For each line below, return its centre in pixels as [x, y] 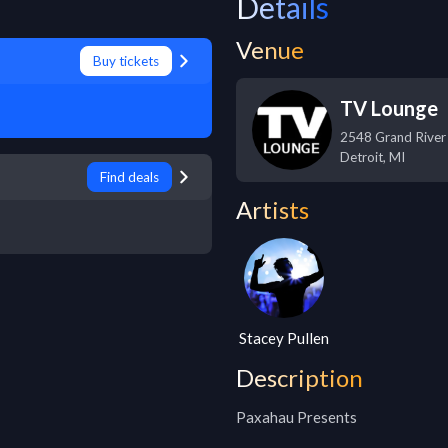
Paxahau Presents [296, 417]
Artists [272, 209]
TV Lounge [389, 108]
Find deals [129, 177]
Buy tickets [126, 61]
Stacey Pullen [284, 338]
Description [299, 377]
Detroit [361, 157]
